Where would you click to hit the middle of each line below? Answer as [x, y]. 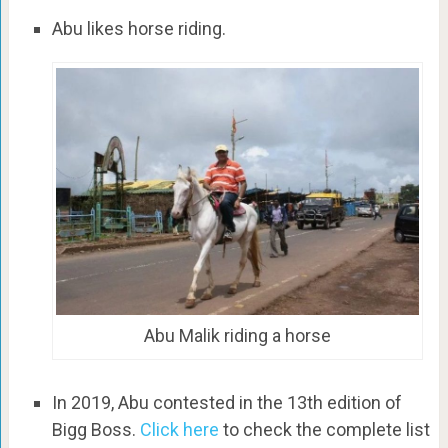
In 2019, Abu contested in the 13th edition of [226, 402]
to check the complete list [324, 429]
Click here [179, 429]
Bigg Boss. [95, 429]
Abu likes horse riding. [138, 28]
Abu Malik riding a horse [237, 336]
